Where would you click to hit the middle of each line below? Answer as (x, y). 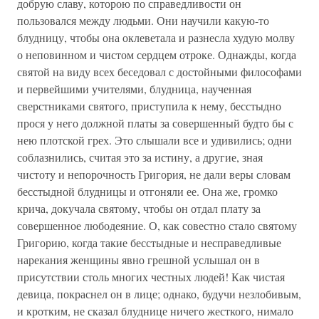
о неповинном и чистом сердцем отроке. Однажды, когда (157, 54)
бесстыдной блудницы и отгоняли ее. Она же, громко (147, 191)
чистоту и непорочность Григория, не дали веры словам (154, 174)
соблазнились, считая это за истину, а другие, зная (140, 157)
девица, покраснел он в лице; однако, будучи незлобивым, (159, 294)
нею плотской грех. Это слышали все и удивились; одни (155, 140)
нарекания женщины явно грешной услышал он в (138, 260)
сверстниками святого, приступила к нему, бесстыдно (149, 106)
